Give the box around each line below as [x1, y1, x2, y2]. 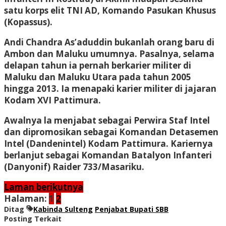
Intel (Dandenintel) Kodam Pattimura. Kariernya [4, 137, 213, 149]
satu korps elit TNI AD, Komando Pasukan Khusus [4, 4, 216, 16]
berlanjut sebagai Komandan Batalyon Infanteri [4, 149, 212, 161]
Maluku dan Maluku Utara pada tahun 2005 [4, 71, 191, 83]
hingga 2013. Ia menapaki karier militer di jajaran [4, 82, 216, 94]
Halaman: [4, 192, 47, 204]
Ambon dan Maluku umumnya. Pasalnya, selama [4, 47, 214, 60]
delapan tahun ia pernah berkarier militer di [4, 59, 191, 71]
